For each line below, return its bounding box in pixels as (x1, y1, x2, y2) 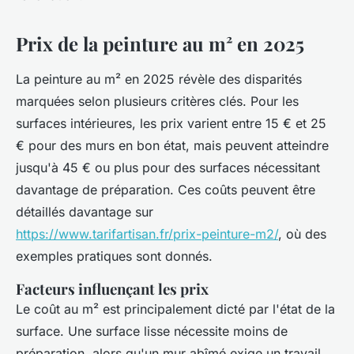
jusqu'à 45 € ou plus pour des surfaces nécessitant (16, 160, 320, 176)
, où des (278, 226, 326, 243)
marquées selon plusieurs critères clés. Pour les (16, 93, 299, 110)
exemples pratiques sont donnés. (16, 248, 213, 265)
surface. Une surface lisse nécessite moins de (16, 323, 288, 340)
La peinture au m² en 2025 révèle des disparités (16, 71, 302, 88)
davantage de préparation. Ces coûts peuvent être (16, 182, 315, 198)
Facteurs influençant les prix (16, 279, 209, 299)
